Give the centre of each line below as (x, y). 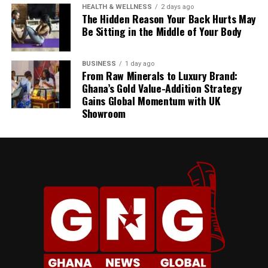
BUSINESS (99, 64)
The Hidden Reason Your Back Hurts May (169, 19)
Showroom (104, 113)
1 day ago (139, 64)
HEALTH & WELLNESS (117, 7)
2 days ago (177, 7)
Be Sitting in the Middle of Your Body (162, 31)
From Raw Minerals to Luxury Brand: (159, 76)
